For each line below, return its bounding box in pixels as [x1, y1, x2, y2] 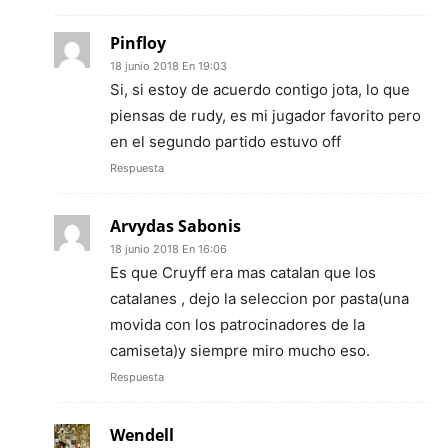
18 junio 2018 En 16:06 [110, 241, 227, 256]
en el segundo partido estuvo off [110, 131, 341, 151]
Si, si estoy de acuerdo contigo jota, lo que [110, 79, 410, 99]
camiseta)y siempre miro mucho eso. [110, 340, 370, 360]
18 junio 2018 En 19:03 [110, 58, 227, 73]
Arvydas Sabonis [110, 214, 241, 237]
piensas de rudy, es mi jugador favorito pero [110, 105, 421, 125]
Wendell [110, 423, 174, 446]
